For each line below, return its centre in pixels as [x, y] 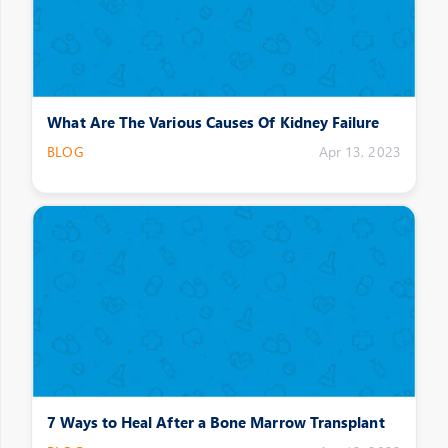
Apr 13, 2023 [359, 152]
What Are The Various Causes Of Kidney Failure [213, 122]
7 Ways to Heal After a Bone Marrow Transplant [216, 422]
